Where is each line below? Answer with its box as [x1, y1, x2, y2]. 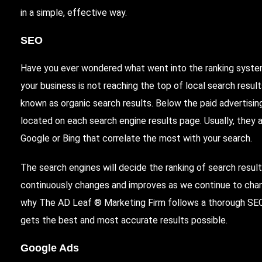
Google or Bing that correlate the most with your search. [20, 132, 253, 144]
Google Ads [20, 242, 80, 254]
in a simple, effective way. [20, 6, 130, 18]
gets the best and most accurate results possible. [20, 214, 228, 226]
